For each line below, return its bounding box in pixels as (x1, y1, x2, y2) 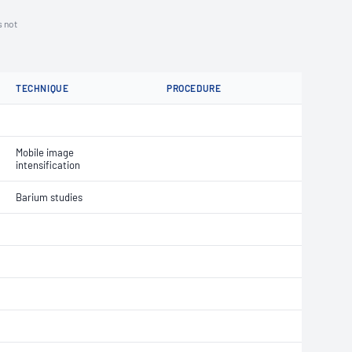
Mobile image (16, 146, 74, 159)
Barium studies (16, 191, 82, 203)
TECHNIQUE (16, 82, 69, 93)
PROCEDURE (167, 82, 222, 93)
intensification (16, 159, 80, 171)
